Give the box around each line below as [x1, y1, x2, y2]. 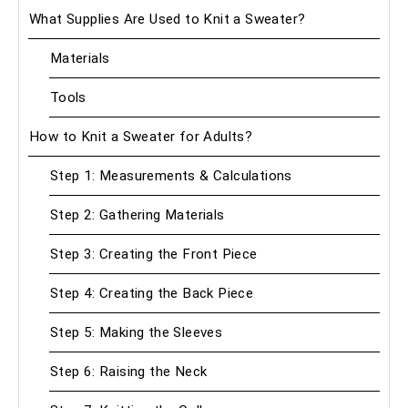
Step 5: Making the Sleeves [49, 324, 223, 342]
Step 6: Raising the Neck [49, 363, 208, 381]
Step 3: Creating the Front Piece [49, 246, 258, 263]
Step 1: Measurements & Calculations [49, 168, 292, 185]
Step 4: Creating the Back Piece [49, 285, 254, 302]
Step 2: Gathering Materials [49, 207, 225, 224]
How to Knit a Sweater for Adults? [29, 128, 253, 146]
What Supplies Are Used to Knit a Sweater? [29, 11, 306, 28]
